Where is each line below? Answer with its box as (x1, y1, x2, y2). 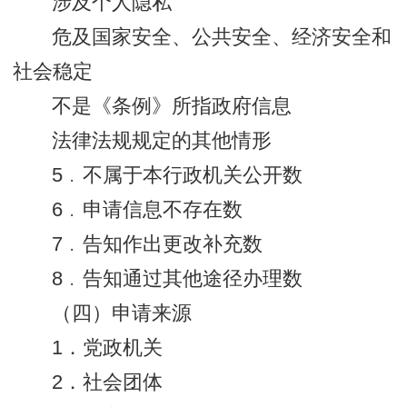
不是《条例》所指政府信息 (52, 95, 293, 118)
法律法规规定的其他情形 (52, 130, 273, 153)
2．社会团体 (52, 372, 164, 394)
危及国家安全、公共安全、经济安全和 (52, 26, 392, 49)
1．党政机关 (52, 337, 164, 360)
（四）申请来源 (52, 303, 193, 325)
